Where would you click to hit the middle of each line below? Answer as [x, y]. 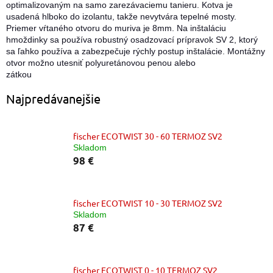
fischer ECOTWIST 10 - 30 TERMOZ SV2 [148, 203]
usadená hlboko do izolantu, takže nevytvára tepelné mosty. [121, 16]
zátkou [19, 74]
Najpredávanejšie [53, 98]
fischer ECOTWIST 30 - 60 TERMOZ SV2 [148, 136]
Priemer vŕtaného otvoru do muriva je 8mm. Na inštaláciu [116, 28]
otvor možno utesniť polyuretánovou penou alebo [101, 62]
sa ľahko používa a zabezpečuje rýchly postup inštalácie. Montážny [136, 51]
